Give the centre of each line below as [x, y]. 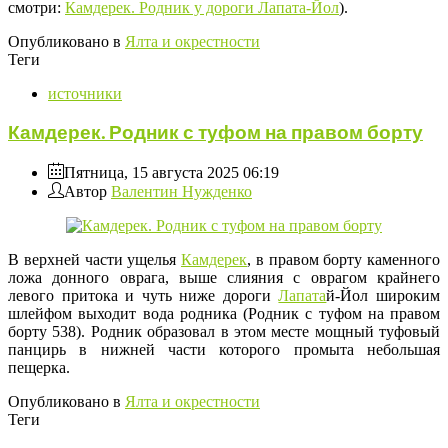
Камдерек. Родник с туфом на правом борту [215, 132]
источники [85, 93]
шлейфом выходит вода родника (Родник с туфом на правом [224, 314]
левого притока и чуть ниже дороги [143, 296]
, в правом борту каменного [343, 260]
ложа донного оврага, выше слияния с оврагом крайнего [224, 278]
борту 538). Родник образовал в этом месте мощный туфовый [224, 332]
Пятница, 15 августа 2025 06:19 [171, 173]
